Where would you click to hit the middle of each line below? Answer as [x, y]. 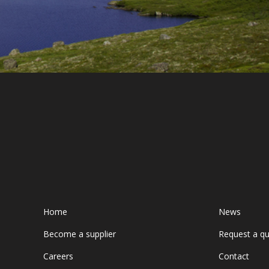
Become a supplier [80, 234]
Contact [234, 256]
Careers [58, 256]
